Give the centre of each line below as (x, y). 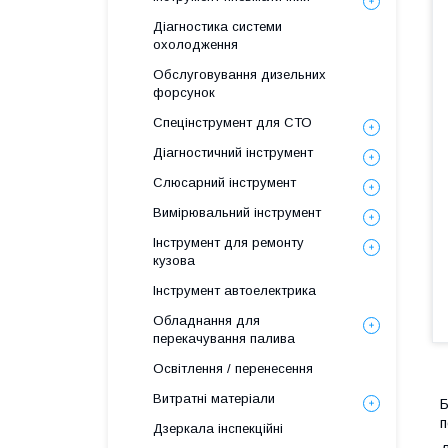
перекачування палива (224, 338)
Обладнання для (206, 320)
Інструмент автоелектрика (234, 290)
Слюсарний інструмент (224, 182)
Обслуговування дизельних (239, 74)
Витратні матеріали (214, 398)
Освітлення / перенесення (233, 368)
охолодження (195, 44)
